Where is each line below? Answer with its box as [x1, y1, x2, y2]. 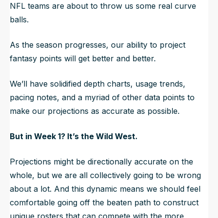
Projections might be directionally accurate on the [10, 156, 193, 166]
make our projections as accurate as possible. [10, 106, 180, 116]
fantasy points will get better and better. [10, 53, 156, 63]
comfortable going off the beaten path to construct [10, 197, 199, 207]
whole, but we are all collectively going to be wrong [10, 170, 201, 180]
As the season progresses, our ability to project [10, 39, 185, 50]
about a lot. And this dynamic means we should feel [10, 183, 200, 194]
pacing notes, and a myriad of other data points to [10, 92, 195, 102]
